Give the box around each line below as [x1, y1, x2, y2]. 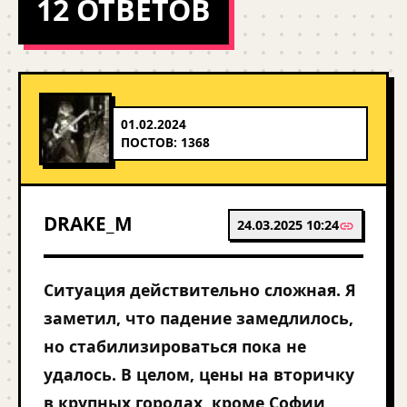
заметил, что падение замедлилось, [44, 307, 353, 329]
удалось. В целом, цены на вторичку [44, 363, 354, 385]
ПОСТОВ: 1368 [121, 134, 210, 151]
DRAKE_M [44, 211, 133, 236]
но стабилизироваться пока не [44, 335, 306, 357]
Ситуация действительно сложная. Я [44, 279, 356, 301]
